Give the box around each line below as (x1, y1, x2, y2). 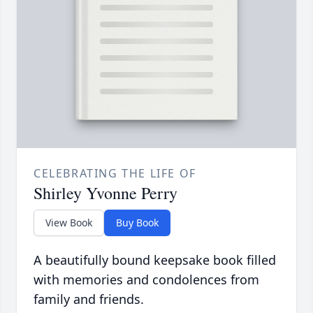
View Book (45, 216, 92, 230)
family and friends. (34, 291, 144, 308)
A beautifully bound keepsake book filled (34, 252, 276, 269)
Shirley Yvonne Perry (34, 182, 177, 205)
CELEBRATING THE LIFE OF (34, 166, 196, 182)
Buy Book (116, 216, 159, 230)
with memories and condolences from (34, 271, 259, 289)
